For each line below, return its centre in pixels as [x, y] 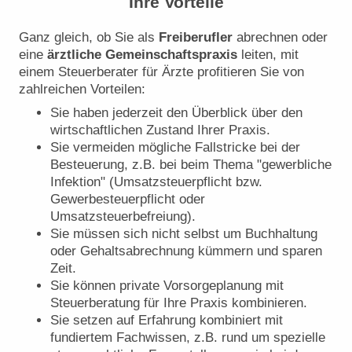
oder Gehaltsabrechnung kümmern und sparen [186, 251]
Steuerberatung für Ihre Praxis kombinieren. [179, 303]
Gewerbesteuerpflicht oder [128, 200]
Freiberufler [196, 37]
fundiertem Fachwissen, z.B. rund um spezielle [188, 338]
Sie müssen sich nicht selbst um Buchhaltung [184, 234]
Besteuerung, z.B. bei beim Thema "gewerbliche [191, 165]
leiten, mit [268, 54]
